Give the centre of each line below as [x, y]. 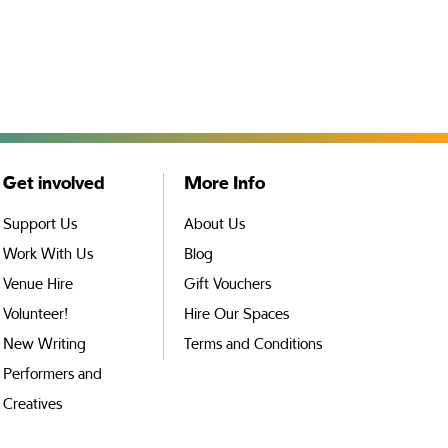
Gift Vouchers [227, 284]
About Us [214, 224]
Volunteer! [35, 314]
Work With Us [47, 254]
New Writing [44, 344]
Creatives [32, 404]
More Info [224, 183]
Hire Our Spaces [236, 314]
